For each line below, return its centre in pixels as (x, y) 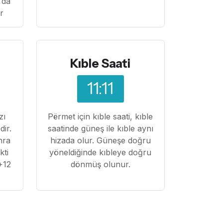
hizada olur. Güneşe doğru (100, 140)
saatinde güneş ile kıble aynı (100, 128)
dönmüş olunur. (100, 164)
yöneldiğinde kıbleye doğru (101, 152)
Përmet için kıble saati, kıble (101, 116)
